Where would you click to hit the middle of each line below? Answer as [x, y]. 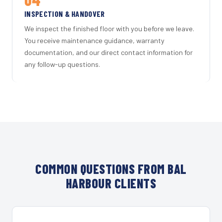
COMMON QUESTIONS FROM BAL [111, 169]
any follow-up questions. [62, 64]
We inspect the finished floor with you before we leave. [109, 29]
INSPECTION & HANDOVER [65, 13]
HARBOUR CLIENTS [111, 183]
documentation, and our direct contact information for [109, 53]
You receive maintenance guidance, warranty [94, 41]
